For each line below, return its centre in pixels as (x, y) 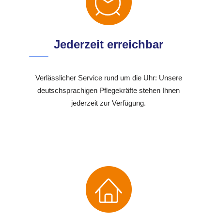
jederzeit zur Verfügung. (108, 103)
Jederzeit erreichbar (108, 45)
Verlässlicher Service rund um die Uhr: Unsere (108, 78)
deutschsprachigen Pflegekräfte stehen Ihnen (108, 91)
